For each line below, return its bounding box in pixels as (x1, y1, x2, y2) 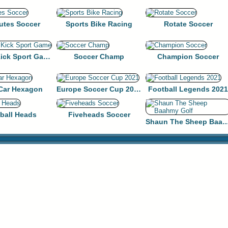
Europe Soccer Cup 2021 (134, 85, 141, 93)
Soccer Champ (74, 52, 124, 61)
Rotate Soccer (163, 20, 213, 28)
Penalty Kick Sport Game (43, 52, 50, 61)
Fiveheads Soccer (68, 110, 130, 119)
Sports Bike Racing (66, 20, 132, 28)
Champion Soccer (157, 52, 219, 61)
